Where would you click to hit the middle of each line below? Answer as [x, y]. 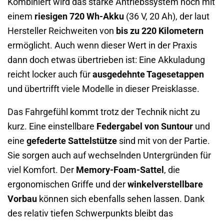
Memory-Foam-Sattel [120, 170]
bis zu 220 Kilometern [160, 31]
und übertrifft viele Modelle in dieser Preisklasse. [103, 89]
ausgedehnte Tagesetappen [148, 74]
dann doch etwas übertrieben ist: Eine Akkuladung [106, 60]
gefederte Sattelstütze [72, 141]
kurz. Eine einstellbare [52, 127]
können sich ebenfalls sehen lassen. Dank [121, 199]
